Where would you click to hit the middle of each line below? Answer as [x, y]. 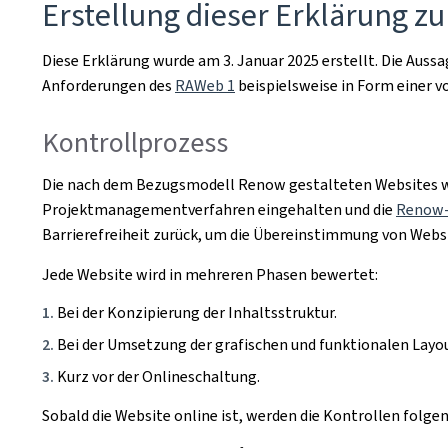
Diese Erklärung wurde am [132, 60]
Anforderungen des [108, 85]
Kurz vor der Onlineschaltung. [158, 376]
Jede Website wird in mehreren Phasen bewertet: [210, 274]
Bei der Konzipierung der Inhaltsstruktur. [197, 312]
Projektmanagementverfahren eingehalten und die [219, 209]
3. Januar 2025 [271, 60]
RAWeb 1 [205, 85]
